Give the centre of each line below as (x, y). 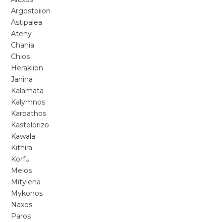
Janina (22, 79)
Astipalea (27, 22)
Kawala (23, 136)
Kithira (22, 148)
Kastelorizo (30, 125)
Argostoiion (31, 11)
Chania (23, 45)
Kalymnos (28, 102)
